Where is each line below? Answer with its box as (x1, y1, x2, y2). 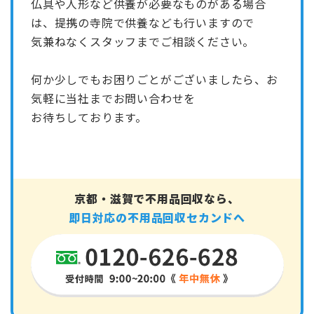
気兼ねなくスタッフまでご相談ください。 (31, 32, 255, 50)
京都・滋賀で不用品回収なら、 (74, 189, 240, 207)
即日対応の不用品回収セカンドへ (68, 208, 245, 226)
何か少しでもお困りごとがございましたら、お (31, 70, 278, 88)
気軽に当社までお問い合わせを (31, 89, 196, 107)
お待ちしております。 (31, 108, 147, 125)
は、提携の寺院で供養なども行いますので (31, 13, 255, 31)
